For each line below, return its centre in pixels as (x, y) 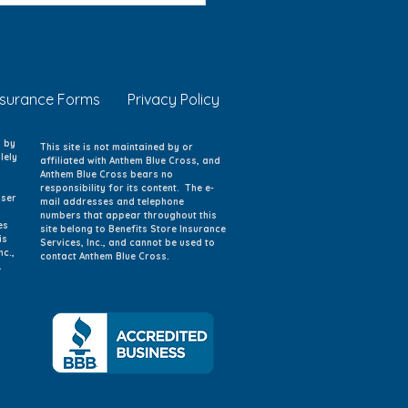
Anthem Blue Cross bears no (107, 174)
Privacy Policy (173, 99)
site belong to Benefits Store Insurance (133, 229)
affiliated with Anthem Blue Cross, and (130, 160)
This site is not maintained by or (117, 147)
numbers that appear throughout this (128, 215)
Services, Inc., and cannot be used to (127, 242)
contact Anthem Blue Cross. (105, 256)
